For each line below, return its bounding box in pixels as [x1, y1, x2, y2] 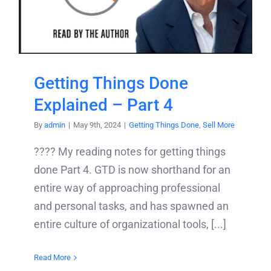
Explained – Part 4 [34, 95, 173, 116]
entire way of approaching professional [34, 181, 220, 195]
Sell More [203, 120, 235, 130]
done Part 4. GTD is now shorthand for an [34, 163, 230, 177]
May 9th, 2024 [73, 120, 121, 130]
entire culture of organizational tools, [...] [34, 218, 226, 231]
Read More [34, 253, 71, 263]
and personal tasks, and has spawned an [34, 200, 229, 213]
